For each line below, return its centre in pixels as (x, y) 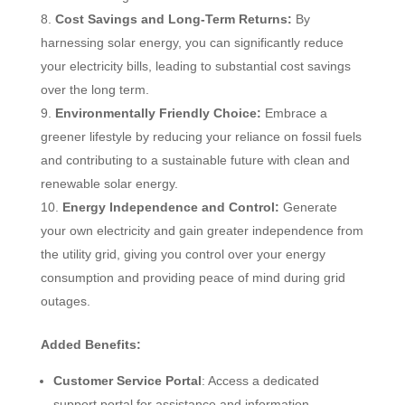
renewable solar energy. (109, 183)
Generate (308, 207)
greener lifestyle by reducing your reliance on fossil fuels (201, 136)
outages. (65, 301)
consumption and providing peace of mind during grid (193, 277)
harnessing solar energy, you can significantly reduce (192, 42)
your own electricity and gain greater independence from (202, 230)
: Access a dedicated (260, 380)
